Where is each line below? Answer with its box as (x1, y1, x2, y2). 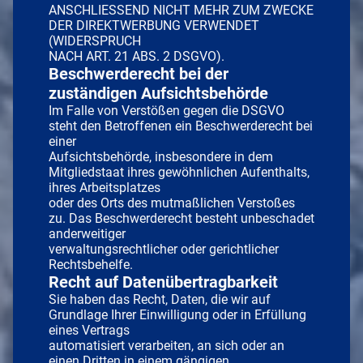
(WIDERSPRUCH (49, 32, 141, 49)
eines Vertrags (49, 322, 130, 338)
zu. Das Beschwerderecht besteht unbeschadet (49, 210, 314, 226)
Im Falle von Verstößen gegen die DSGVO (49, 102, 284, 118)
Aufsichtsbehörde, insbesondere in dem (49, 148, 273, 164)
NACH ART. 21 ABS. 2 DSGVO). (49, 48, 224, 64)
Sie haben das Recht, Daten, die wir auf (49, 291, 271, 307)
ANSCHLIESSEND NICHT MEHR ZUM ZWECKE (49, 2, 314, 18)
